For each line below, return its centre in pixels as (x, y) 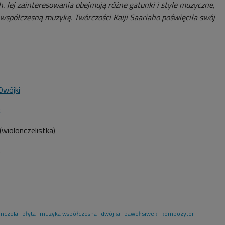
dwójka (110, 213)
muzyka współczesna (68, 213)
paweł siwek (141, 213)
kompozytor (178, 213)
